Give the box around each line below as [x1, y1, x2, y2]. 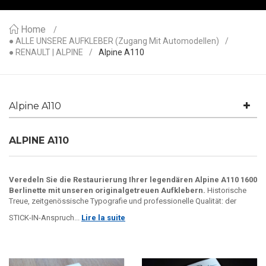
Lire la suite [81, 213, 125, 222]
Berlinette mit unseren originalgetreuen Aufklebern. [9, 186, 205, 195]
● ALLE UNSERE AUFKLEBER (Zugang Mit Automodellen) [9, 36, 219, 46]
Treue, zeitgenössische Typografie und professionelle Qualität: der [9, 197, 236, 205]
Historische [205, 186, 246, 195]
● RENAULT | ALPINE [9, 47, 83, 57]
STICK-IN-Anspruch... [9, 213, 81, 222]
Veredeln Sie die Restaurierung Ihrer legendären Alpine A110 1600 [9, 175, 257, 184]
